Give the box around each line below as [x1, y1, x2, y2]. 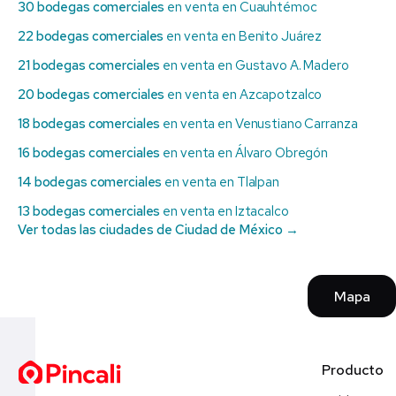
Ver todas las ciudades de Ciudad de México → [18, 221, 299, 240]
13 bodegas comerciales [18, 202, 161, 221]
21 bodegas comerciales [18, 57, 161, 75]
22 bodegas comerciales [18, 27, 164, 46]
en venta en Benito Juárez [164, 27, 323, 46]
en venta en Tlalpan [162, 173, 279, 192]
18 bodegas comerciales [18, 115, 161, 133]
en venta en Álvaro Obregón [160, 144, 329, 163]
